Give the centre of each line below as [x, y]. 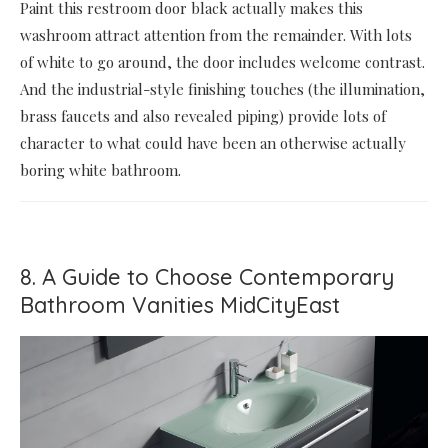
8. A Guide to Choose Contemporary [207, 276]
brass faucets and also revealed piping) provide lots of [203, 115]
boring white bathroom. [100, 169]
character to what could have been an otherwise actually [213, 142]
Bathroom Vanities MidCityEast [180, 304]
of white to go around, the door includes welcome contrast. [222, 61]
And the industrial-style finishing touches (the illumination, [222, 88]
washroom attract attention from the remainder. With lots [216, 34]
